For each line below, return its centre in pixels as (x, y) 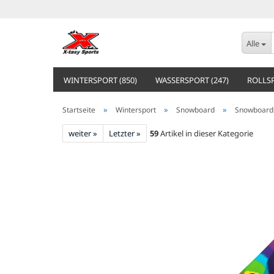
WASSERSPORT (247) (192, 80)
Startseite (79, 110)
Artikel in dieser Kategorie (206, 133)
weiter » (83, 133)
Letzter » (125, 133)
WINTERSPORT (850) (100, 80)
